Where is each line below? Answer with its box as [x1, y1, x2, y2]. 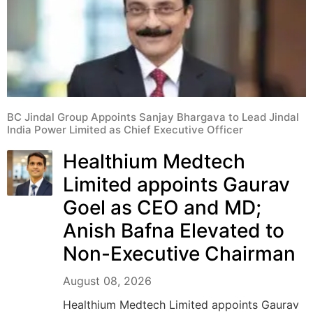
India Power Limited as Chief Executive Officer [7, 122, 243, 136]
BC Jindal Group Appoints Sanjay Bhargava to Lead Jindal [7, 110, 299, 124]
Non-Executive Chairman [63, 241, 296, 265]
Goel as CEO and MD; [63, 195, 261, 219]
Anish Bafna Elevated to [63, 218, 284, 242]
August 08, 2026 [63, 273, 152, 288]
